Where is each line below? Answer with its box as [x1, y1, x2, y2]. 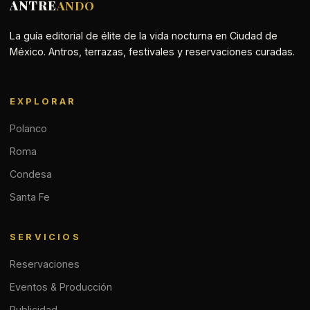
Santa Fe [10, 191, 50, 203]
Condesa [10, 168, 52, 181]
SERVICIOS [10, 232, 81, 243]
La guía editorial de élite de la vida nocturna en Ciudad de [10, 29, 277, 42]
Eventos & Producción [10, 281, 112, 293]
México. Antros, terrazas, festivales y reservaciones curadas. [10, 45, 295, 57]
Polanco [10, 122, 47, 135]
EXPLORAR [10, 96, 77, 107]
